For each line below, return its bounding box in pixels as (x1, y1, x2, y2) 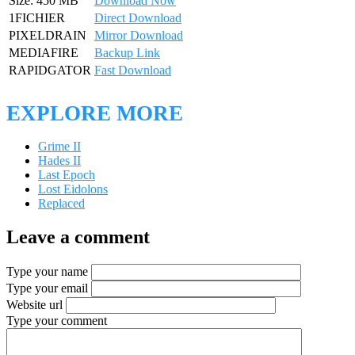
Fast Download (94, 63, 171, 78)
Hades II (38, 154, 81, 168)
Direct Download (94, 11, 181, 25)
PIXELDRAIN (9, 29, 86, 43)
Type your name (6, 265, 88, 279)
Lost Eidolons (38, 182, 108, 197)
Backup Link (94, 46, 160, 60)
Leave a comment (6, 227, 150, 248)
